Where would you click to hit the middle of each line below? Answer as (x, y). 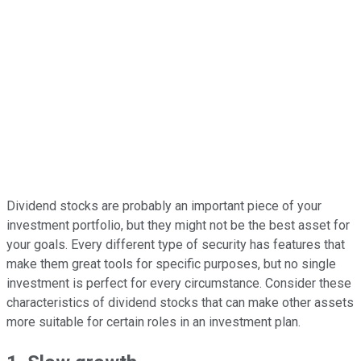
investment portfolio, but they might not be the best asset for (178, 225)
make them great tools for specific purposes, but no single (171, 263)
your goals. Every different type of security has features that (176, 244)
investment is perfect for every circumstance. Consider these (179, 283)
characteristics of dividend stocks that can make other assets (180, 302)
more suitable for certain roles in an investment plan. (154, 322)
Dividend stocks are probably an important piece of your (164, 205)
